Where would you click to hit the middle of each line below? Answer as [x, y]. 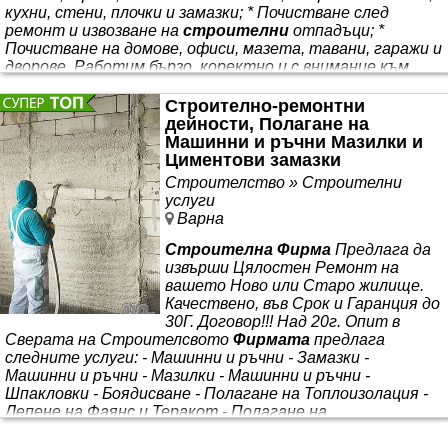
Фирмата [271, 339]
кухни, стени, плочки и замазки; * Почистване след [197, 12]
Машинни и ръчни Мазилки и [294, 141]
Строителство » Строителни [283, 182]
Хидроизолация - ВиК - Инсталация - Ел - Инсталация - [213, 429]
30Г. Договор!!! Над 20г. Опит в [282, 321]
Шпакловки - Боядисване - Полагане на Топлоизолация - [216, 393]
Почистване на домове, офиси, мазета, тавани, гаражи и [223, 48]
